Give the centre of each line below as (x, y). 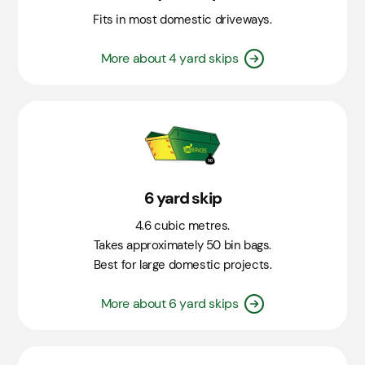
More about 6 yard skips (169, 304)
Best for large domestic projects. (182, 265)
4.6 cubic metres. (182, 226)
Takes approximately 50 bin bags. (182, 246)
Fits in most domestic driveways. (182, 20)
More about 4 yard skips (169, 59)
